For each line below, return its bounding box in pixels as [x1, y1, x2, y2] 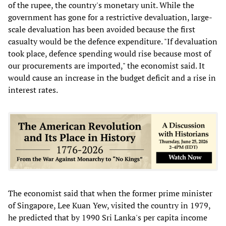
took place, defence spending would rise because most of [8, 47, 211, 59]
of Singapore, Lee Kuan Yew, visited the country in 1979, [8, 199, 210, 211]
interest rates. [8, 84, 58, 95]
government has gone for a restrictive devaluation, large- [8, 11, 212, 23]
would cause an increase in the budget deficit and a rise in [8, 72, 216, 83]
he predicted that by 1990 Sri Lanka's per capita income [8, 211, 207, 223]
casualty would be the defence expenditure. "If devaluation [8, 35, 217, 47]
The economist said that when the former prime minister [8, 187, 212, 199]
